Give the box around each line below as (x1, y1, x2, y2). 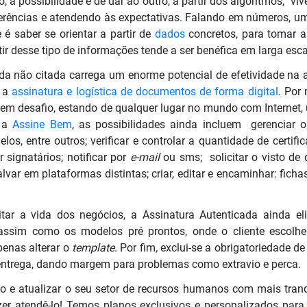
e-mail (130, 150, 164, 164)
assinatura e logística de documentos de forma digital (12, 84, 278, 98)
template (72, 241, 114, 254)
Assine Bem (12, 117, 72, 131)
